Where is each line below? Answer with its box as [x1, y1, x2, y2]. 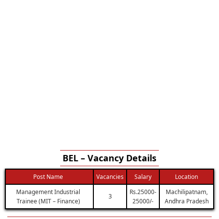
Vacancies [96, 172, 124, 180]
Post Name [33, 172, 63, 180]
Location [175, 172, 198, 180]
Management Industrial [16, 187, 80, 196]
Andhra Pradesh [164, 197, 209, 205]
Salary [134, 172, 152, 180]
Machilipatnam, [165, 187, 208, 196]
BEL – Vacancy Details [63, 152, 156, 164]
